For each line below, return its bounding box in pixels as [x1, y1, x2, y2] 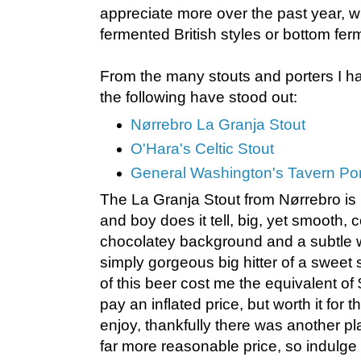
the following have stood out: [100, 89, 297, 106]
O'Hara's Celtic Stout [131, 139, 275, 157]
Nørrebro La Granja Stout [131, 116, 306, 134]
